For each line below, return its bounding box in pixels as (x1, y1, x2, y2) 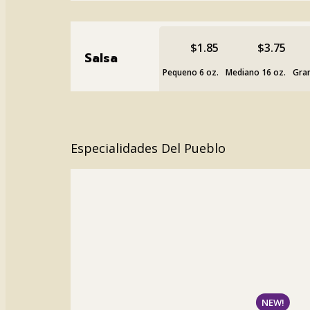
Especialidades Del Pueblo (71, 140, 226, 157)
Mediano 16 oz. (226, 66, 286, 79)
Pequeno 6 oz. (163, 66, 219, 79)
